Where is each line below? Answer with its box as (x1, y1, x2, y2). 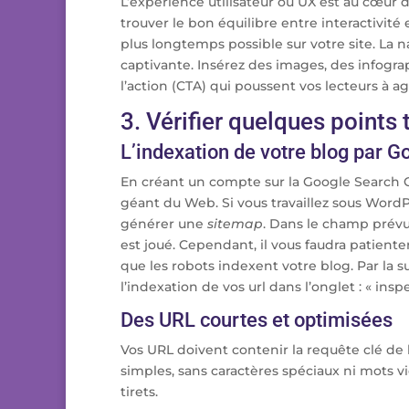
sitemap (207, 215, 263, 232)
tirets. (121, 383, 158, 400)
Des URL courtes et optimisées (121, 309, 393, 331)
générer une (121, 215, 207, 232)
